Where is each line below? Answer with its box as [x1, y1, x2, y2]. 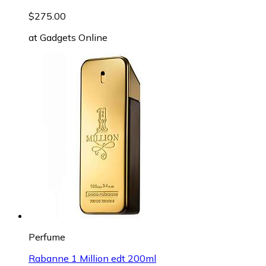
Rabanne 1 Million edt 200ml [28, 252, 156, 264]
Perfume [28, 230, 65, 243]
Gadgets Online [40, 31, 107, 43]
